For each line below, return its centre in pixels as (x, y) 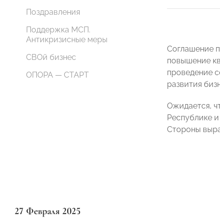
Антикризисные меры (67, 40)
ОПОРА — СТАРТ (57, 75)
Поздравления (53, 12)
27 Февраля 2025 (48, 211)
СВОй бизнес (51, 57)
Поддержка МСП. (58, 30)
